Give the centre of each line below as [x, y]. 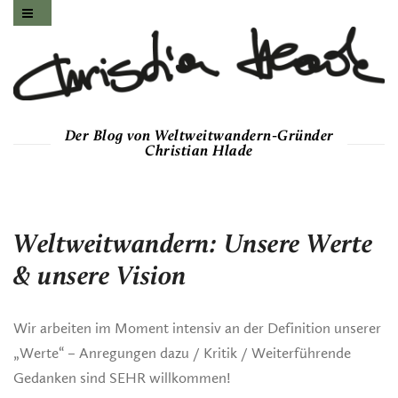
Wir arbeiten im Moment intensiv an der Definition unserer [197, 328]
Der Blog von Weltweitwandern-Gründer [199, 136]
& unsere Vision [100, 278]
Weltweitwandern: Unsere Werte [193, 246]
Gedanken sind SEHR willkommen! [122, 378]
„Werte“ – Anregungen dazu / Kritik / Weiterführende [182, 353]
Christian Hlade [199, 151]
